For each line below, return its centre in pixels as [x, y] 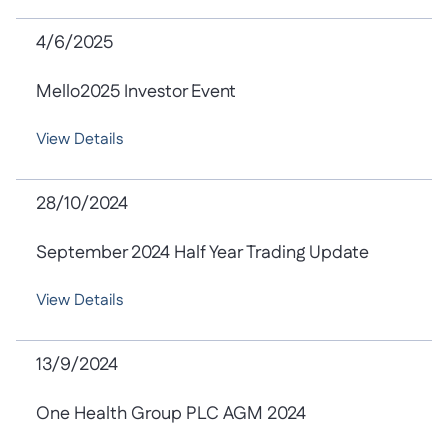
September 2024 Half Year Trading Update [202, 253]
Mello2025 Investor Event [136, 92]
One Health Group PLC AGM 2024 [171, 414]
